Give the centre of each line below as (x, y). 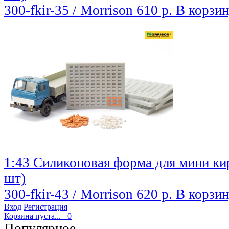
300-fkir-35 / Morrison (70, 10)
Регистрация (45, 207)
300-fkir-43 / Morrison (70, 194)
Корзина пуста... (32, 216)
